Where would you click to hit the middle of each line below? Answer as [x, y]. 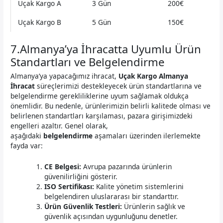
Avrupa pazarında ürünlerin [127, 167]
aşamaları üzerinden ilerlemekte [147, 136]
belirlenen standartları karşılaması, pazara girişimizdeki [102, 116]
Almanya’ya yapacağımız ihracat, [65, 76]
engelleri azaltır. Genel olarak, [59, 126]
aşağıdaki [27, 136]
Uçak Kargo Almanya [154, 76]
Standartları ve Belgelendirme [88, 61]
